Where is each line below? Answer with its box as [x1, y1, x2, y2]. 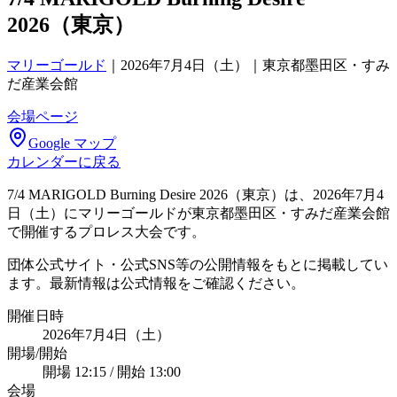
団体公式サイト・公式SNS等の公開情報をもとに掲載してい [7, 256, 388, 272]
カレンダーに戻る [7, 153, 121, 169]
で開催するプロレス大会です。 [7, 223, 206, 239]
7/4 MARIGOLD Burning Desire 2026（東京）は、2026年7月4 [7, 186, 384, 202]
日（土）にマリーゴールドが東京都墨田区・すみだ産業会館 [7, 205, 390, 221]
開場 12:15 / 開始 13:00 [43, 363, 181, 379]
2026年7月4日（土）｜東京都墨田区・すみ [121, 57, 390, 73]
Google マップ [28, 135, 116, 151]
